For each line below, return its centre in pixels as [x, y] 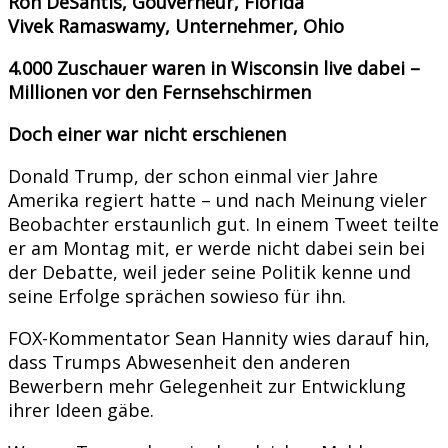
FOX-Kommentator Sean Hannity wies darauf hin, [219, 337]
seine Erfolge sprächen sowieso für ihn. [177, 295]
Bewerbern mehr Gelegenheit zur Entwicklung [207, 385]
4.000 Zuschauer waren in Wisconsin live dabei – [214, 67]
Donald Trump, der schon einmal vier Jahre [193, 175]
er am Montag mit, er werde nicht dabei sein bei [216, 247]
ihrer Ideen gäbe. [81, 409]
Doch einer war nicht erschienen [147, 133]
